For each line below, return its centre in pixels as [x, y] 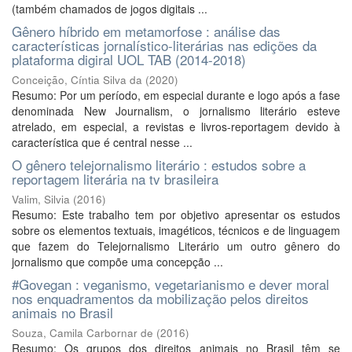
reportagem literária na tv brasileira [115, 179]
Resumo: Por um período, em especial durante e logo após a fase [176, 95]
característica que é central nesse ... [102, 142]
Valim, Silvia [41, 199]
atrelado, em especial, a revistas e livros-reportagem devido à [176, 126]
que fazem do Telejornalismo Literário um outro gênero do [176, 246]
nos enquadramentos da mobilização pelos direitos [160, 298]
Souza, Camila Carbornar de [82, 333]
